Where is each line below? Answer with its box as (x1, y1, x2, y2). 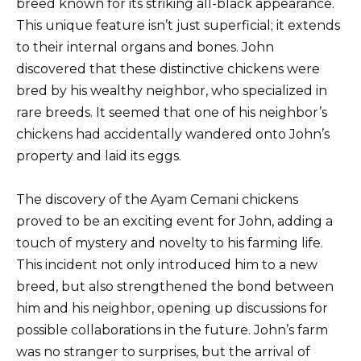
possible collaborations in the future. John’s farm (16, 322, 328, 338)
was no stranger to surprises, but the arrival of (16, 343, 310, 359)
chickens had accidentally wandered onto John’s (16, 126, 330, 142)
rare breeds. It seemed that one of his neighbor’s (16, 104, 327, 120)
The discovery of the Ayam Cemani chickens (16, 191, 298, 207)
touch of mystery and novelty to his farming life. (16, 234, 323, 251)
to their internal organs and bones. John (16, 39, 274, 55)
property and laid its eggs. (16, 147, 181, 164)
